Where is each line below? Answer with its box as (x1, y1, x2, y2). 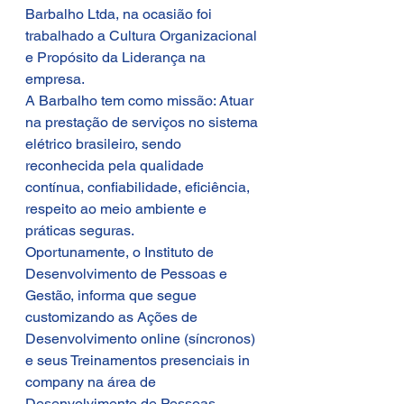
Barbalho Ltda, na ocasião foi (25, 5, 216, 23)
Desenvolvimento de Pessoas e (25, 265, 231, 282)
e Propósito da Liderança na (25, 49, 209, 66)
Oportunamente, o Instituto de (25, 243, 217, 261)
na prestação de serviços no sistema (25, 114, 262, 131)
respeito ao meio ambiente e (25, 200, 210, 217)
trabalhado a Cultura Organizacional (25, 27, 261, 44)
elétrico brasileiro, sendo (25, 135, 185, 152)
